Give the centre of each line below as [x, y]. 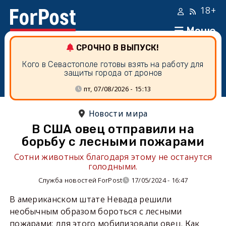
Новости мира [118, 114]
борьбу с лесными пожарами [113, 142]
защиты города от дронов [113, 73]
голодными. [113, 166]
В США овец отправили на [113, 129]
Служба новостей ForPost [80, 180]
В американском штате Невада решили [91, 199]
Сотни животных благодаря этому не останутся [113, 157]
